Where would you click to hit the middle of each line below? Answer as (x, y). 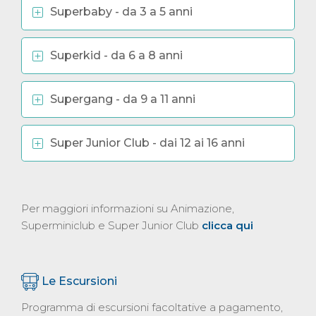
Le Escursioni (79, 281)
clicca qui (227, 225)
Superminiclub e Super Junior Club (111, 225)
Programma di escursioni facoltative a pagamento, (152, 308)
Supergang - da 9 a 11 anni (123, 99)
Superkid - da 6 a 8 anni (116, 55)
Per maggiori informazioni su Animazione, (128, 208)
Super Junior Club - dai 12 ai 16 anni (147, 142)
